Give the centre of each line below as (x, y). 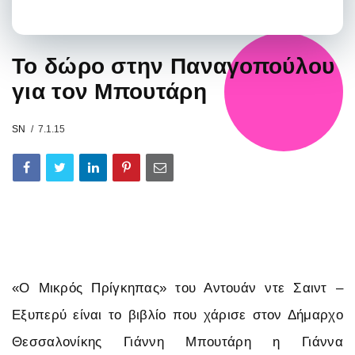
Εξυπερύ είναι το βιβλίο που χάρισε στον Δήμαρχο (177, 315)
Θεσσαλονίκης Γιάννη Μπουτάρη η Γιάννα (177, 342)
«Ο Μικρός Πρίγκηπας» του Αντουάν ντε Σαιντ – (177, 288)
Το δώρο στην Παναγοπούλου (174, 66)
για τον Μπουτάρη (109, 91)
